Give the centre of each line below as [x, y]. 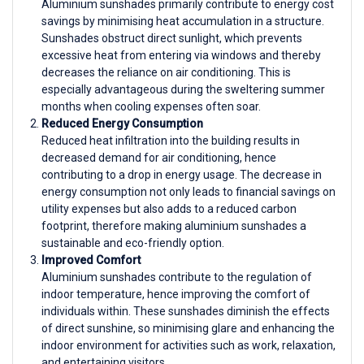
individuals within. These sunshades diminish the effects [186, 312]
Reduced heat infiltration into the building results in [171, 141]
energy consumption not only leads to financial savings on [188, 192]
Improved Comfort [91, 260]
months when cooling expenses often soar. [151, 107]
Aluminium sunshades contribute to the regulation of [177, 277]
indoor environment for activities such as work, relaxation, [188, 346]
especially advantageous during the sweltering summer [183, 90]
